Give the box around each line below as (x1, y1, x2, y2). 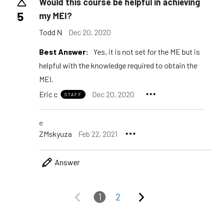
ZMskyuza (39, 129, 72, 138)
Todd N (39, 27, 62, 37)
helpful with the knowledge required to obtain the (39, 61, 197, 70)
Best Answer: (39, 47, 88, 56)
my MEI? (39, 10, 72, 22)
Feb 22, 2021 (78, 129, 117, 138)
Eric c (39, 89, 58, 99)
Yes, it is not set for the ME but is (93, 47, 200, 56)
